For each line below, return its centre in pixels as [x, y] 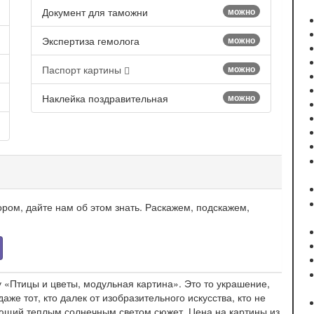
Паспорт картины [83, 70]
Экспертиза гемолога [91, 41]
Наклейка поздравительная [105, 98]
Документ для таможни [95, 12]
